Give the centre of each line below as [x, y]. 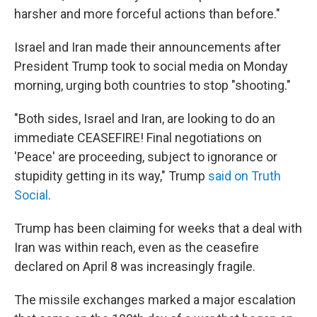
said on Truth [244, 176]
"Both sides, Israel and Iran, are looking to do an [145, 119]
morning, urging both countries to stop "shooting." [152, 85]
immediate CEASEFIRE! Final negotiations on [138, 138]
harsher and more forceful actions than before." [147, 14]
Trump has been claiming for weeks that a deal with [158, 228]
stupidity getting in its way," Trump [111, 176]
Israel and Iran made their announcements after [148, 47]
